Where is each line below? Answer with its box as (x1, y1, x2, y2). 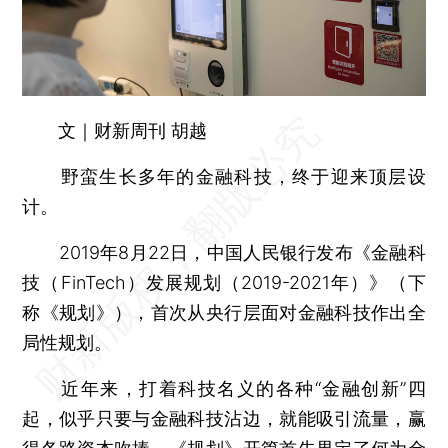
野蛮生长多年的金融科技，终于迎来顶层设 (22, 165, 426, 187)
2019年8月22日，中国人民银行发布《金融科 (22, 241, 426, 263)
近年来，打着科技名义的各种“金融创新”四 (22, 377, 426, 399)
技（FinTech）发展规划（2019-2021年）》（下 (22, 271, 426, 293)
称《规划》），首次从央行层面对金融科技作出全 (22, 301, 426, 323)
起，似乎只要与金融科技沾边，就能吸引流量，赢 (22, 407, 426, 429)
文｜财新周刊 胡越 (58, 119, 208, 141)
